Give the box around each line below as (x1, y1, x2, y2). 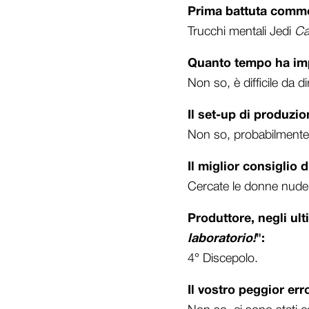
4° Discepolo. (188, 253, 258, 265)
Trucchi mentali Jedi (188, 26, 295, 38)
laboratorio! (188, 233, 256, 246)
